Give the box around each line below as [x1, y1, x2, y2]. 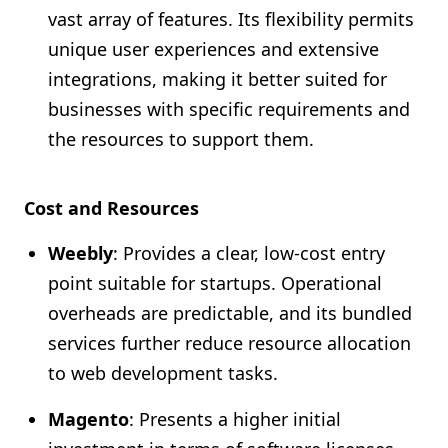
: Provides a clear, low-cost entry [113, 241, 385, 265]
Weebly [48, 241, 113, 265]
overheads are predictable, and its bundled [48, 301, 412, 325]
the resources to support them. [48, 127, 314, 151]
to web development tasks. [48, 361, 278, 385]
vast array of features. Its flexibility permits [48, 7, 414, 31]
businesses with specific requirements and [48, 97, 410, 121]
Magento [48, 407, 129, 431]
